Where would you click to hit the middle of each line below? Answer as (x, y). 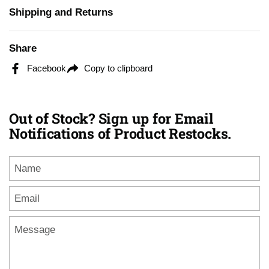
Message (27, 222)
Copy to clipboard (118, 68)
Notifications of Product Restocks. (120, 133)
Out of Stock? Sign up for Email (111, 118)
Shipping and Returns (61, 12)
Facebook (47, 68)
